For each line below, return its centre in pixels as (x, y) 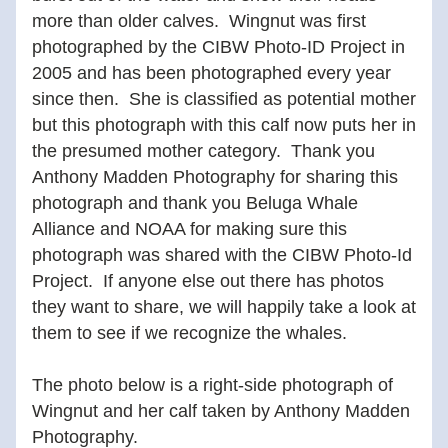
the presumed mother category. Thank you (203, 151)
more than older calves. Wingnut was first (199, 21)
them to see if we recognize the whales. (194, 333)
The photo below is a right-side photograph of (212, 385)
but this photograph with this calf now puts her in (224, 125)
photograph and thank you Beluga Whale (195, 203)
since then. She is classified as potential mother (224, 99)
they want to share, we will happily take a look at (224, 307)
